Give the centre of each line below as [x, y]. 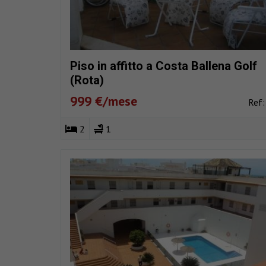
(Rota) [87, 80]
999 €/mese [104, 101]
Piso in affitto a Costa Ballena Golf [164, 66]
